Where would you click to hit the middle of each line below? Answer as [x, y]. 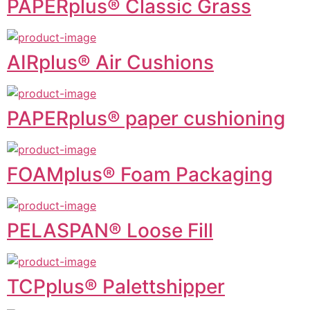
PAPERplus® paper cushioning [146, 118]
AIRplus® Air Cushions [110, 62]
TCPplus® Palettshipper [116, 286]
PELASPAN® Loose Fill [110, 230]
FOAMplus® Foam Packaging [140, 174]
